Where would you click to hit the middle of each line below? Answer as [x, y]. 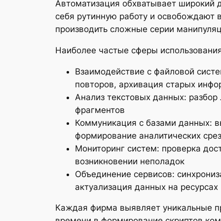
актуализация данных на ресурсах [147, 187]
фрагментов [100, 110]
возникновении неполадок [130, 161]
